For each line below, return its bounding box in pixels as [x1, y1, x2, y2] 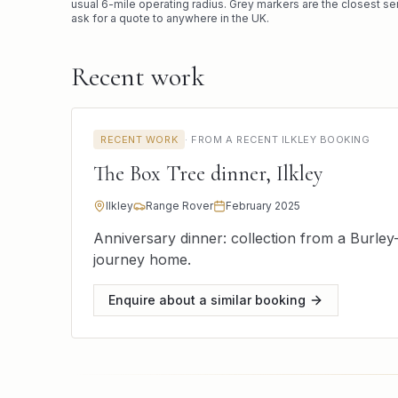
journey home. [93, 251, 191, 268]
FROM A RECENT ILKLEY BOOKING [191, 133, 370, 146]
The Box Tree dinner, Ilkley [93, 161, 322, 187]
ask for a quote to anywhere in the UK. [71, 12, 269, 25]
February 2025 [226, 199, 300, 212]
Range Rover [146, 199, 213, 212]
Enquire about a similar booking [108, 292, 306, 307]
